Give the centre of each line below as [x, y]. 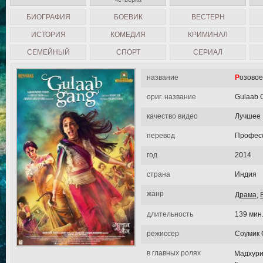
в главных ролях [174, 253]
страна [159, 174]
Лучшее [248, 116]
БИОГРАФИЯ [48, 17]
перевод [161, 136]
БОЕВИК [128, 17]
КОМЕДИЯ [128, 35]
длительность [170, 214]
